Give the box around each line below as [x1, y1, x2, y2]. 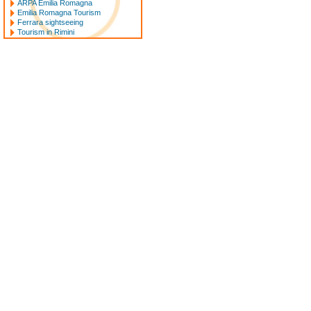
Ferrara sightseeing [17, 18, 83, 26]
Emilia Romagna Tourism [17, 8, 101, 17]
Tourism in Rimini [17, 28, 74, 36]
